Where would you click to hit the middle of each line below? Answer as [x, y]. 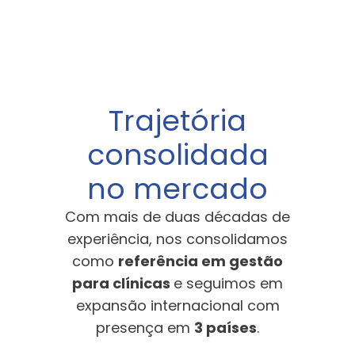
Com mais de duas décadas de [177, 217]
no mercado [177, 189]
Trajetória [177, 121]
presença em [145, 328]
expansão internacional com [177, 306]
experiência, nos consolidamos [177, 239]
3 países [225, 328]
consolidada [177, 155]
